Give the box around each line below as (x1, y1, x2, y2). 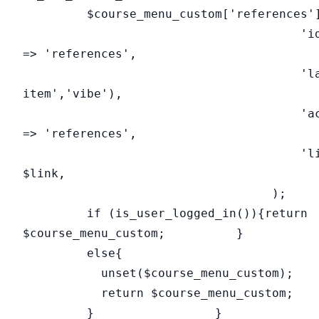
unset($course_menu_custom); (23, 266, 293, 280)
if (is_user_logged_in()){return (23, 206, 308, 220)
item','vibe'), (23, 86, 122, 100)
